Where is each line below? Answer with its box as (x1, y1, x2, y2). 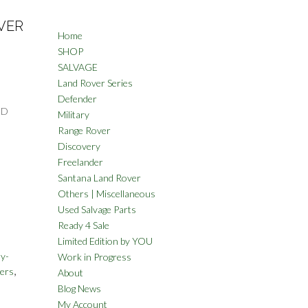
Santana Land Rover (57, 172, 141, 184)
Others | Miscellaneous (57, 188, 155, 199)
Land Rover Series (57, 77, 133, 89)
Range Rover (57, 124, 111, 136)
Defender (57, 93, 97, 104)
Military (57, 109, 89, 120)
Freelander (57, 156, 103, 168)
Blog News (57, 283, 101, 294)
